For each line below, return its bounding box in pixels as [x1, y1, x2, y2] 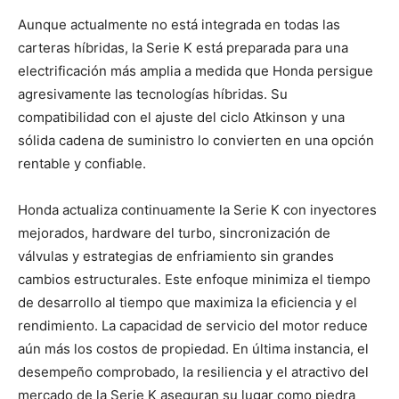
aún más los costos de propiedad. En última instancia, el [18, 339, 369, 357]
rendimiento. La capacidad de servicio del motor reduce [18, 316, 368, 334]
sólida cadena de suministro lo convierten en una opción [18, 131, 374, 149]
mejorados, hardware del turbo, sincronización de [18, 224, 330, 241]
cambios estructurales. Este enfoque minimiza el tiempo [18, 270, 370, 288]
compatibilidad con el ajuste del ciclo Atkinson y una [18, 108, 345, 126]
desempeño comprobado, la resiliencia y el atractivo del [18, 362, 369, 380]
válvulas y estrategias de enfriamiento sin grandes [18, 247, 334, 265]
